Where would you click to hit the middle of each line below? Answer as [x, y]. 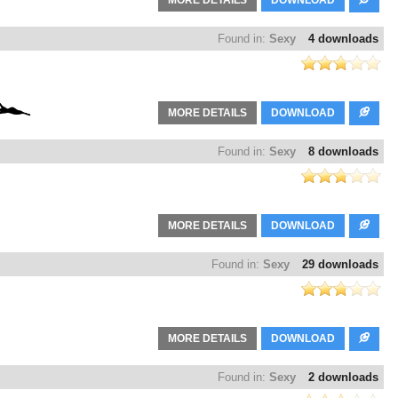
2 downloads [343, 378]
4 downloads [343, 39]
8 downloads [343, 152]
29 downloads [340, 265]
